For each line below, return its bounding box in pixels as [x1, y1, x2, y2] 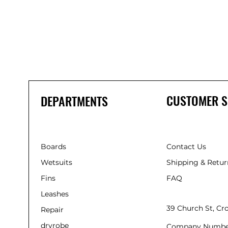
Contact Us [166, 142, 207, 152]
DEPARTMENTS [41, 92, 108, 110]
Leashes [41, 189, 69, 199]
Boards [41, 142, 66, 152]
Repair [41, 205, 64, 215]
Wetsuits [41, 158, 72, 167]
